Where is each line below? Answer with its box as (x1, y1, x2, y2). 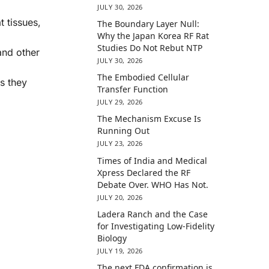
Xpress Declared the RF (97, 166, 191, 178)
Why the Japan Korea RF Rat (97, 29, 210, 41)
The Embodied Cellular (97, 71, 190, 83)
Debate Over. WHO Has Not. (97, 178, 209, 190)
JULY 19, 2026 (97, 246, 143, 255)
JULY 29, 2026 (97, 97, 143, 107)
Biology (97, 232, 127, 244)
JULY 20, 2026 (97, 192, 143, 202)
